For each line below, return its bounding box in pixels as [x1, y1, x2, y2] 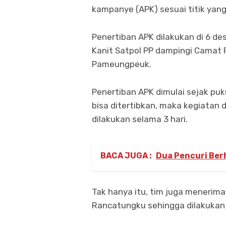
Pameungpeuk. [92, 59, 151, 69]
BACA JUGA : [100, 150, 152, 160]
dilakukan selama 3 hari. [92, 114, 188, 124]
